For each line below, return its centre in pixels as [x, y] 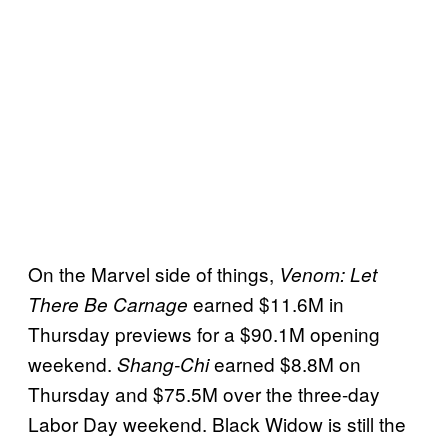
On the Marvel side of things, [153, 273]
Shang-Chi [163, 363]
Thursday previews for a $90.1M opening [204, 333]
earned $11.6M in [268, 303]
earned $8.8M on [285, 363]
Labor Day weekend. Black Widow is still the [217, 423]
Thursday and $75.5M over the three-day [204, 393]
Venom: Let [328, 273]
